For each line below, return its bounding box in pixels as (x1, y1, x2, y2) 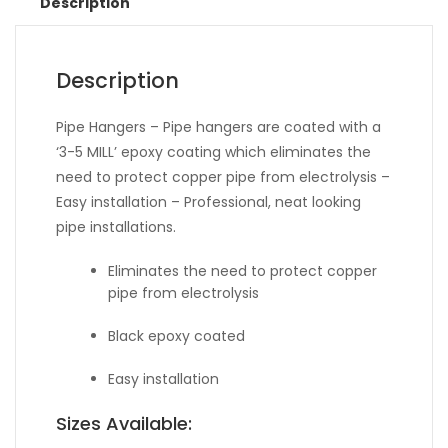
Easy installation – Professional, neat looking (56, 192, 361, 212)
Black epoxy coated (108, 326, 246, 346)
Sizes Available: (56, 411, 192, 436)
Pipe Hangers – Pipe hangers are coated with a (56, 117, 381, 137)
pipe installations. (56, 217, 176, 237)
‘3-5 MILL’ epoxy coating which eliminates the (56, 142, 371, 162)
